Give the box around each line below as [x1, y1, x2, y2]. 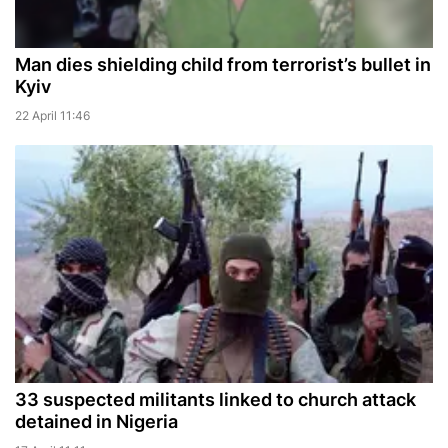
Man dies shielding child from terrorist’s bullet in [15, 54, 431, 76]
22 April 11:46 [15, 108, 90, 124]
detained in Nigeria [15, 411, 178, 433]
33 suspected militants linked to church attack [15, 389, 416, 411]
